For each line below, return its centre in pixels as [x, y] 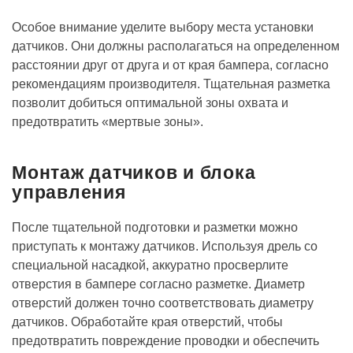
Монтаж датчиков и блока [134, 173]
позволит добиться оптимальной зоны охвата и [150, 103]
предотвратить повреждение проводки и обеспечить [165, 341]
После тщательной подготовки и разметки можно [155, 227]
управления [69, 192]
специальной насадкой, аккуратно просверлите [150, 265]
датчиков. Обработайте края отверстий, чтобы [147, 322]
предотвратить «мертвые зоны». [108, 122]
